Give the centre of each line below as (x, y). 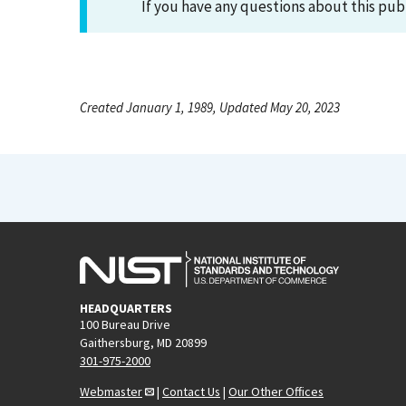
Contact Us (191, 391)
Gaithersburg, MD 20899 (143, 342)
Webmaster (111, 391)
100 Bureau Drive (125, 324)
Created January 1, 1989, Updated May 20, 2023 (210, 107)
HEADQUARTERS (126, 308)
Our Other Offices (276, 391)
